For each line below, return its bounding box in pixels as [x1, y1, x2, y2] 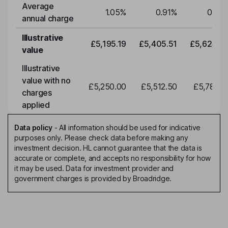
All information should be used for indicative [59, 123, 201, 132]
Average [22, 1, 54, 12]
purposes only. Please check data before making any [14, 133, 188, 142]
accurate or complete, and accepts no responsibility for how [14, 154, 211, 163]
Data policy [14, 123, 52, 132]
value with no [22, 75, 71, 86]
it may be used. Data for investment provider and [14, 164, 174, 173]
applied [22, 100, 50, 110]
